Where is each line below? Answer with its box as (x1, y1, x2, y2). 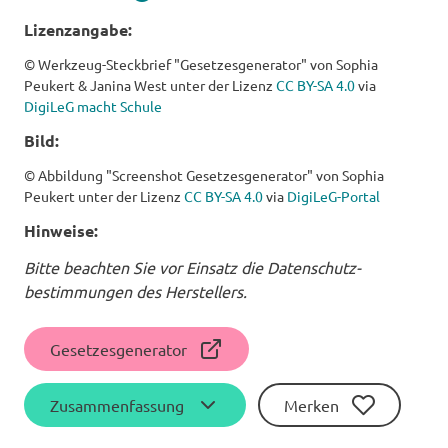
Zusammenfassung (50, 395, 184, 416)
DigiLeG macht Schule (24, 97, 162, 116)
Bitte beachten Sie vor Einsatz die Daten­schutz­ (24, 257, 361, 278)
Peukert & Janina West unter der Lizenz (24, 76, 276, 95)
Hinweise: (24, 220, 98, 242)
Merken (284, 395, 339, 416)
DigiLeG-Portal (287, 187, 380, 206)
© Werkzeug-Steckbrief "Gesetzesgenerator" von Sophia (24, 55, 378, 74)
